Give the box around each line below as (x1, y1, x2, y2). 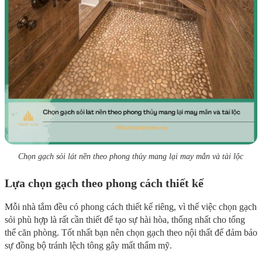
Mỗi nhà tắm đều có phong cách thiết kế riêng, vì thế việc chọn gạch (5, 202, 257, 212)
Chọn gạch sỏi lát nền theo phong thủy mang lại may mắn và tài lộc (18, 152, 244, 161)
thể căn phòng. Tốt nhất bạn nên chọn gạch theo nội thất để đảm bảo (5, 227, 257, 238)
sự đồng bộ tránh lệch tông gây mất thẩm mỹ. (5, 240, 172, 251)
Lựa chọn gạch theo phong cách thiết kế (5, 177, 204, 190)
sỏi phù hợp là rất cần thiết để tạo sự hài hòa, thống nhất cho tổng (5, 215, 245, 225)
